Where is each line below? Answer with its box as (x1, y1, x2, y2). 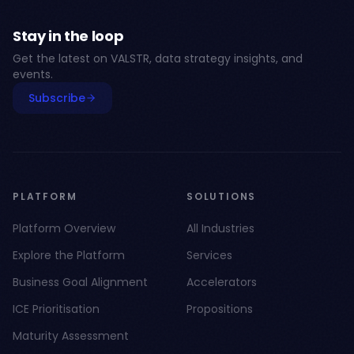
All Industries (186, 220, 254, 236)
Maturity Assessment (13, 328, 129, 344)
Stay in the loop (13, 26, 124, 46)
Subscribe (28, 90, 85, 106)
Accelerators (186, 274, 257, 290)
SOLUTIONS (186, 190, 257, 203)
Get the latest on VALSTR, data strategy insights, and (13, 51, 303, 66)
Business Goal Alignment (13, 274, 148, 290)
